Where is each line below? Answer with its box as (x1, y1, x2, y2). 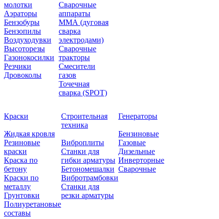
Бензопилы (4, 26, 41, 35)
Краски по (4, 173, 39, 182)
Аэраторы (4, 9, 37, 18)
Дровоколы (4, 70, 42, 79)
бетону (4, 164, 27, 173)
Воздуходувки (4, 35, 51, 44)
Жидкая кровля (4, 129, 55, 138)
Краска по (4, 155, 38, 164)
